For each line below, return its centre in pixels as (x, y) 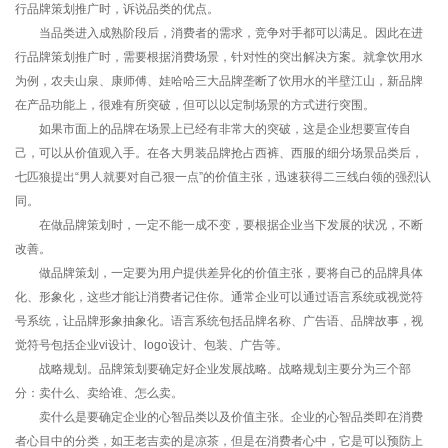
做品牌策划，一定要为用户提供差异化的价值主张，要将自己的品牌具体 (219, 272)
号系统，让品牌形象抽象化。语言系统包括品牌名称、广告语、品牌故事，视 (219, 320)
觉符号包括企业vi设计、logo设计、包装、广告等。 (151, 344)
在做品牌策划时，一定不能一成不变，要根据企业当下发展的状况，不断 (219, 224)
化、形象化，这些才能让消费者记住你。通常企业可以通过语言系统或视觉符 (219, 296)
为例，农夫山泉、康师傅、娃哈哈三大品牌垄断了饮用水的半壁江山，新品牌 (219, 80)
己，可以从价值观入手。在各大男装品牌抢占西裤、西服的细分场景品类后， (219, 152)
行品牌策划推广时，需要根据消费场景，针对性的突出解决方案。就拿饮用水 (219, 56)
